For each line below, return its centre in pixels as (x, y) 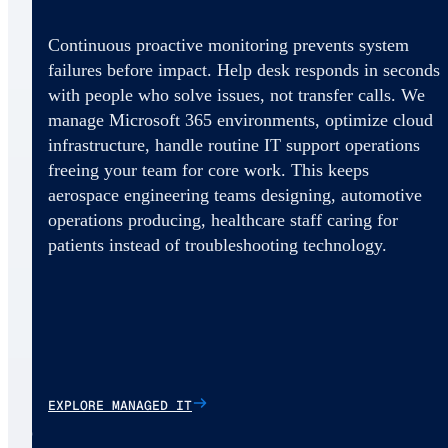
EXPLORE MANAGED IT (120, 406)
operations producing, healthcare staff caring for (223, 220)
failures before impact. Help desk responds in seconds (244, 70)
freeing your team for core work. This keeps (208, 170)
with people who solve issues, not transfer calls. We (236, 95)
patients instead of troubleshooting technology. (217, 245)
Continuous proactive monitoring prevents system (228, 45)
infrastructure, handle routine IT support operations (234, 145)
